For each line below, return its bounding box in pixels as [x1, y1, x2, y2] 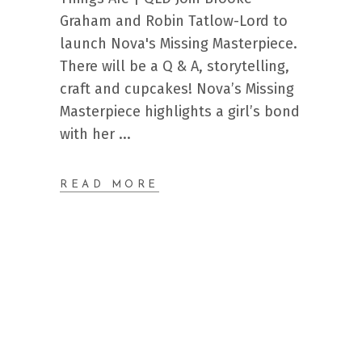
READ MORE [60, 179, 159, 190]
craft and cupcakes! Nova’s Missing [60, 80, 294, 98]
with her [60, 125, 119, 143]
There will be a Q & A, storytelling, [60, 57, 289, 75]
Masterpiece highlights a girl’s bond [60, 103, 300, 120]
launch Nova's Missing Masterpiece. [60, 35, 297, 53]
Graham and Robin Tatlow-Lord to [60, 12, 288, 30]
